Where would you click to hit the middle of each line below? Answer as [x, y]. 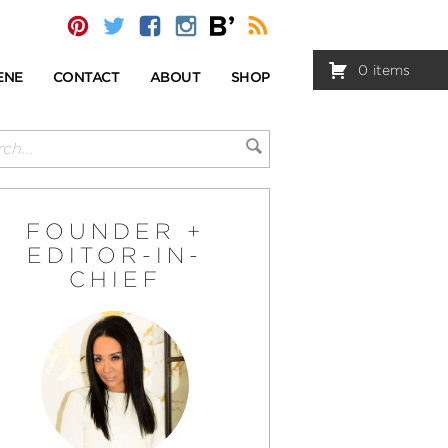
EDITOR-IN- [115, 255]
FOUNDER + [115, 231]
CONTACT [86, 77]
